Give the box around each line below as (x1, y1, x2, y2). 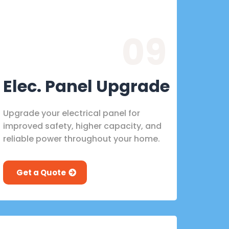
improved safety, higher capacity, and (3, 120, 162, 132)
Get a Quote (16, 167, 66, 178)
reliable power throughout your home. (3, 132, 160, 145)
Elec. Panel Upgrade (3, 74, 170, 98)
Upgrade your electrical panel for (3, 107, 140, 119)
